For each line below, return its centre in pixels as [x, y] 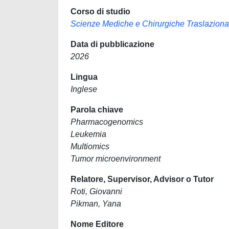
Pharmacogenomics [107, 122]
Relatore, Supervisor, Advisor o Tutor [142, 179]
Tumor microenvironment [116, 159]
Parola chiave [97, 110]
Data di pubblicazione [112, 44]
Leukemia [88, 134]
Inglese [84, 89]
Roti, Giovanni [96, 191]
